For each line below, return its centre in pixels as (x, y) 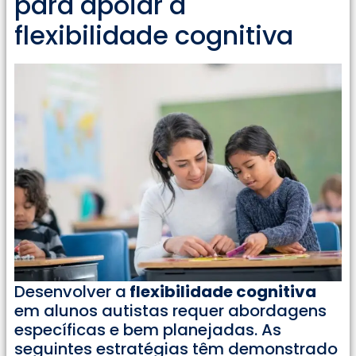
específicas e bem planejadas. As (148, 329)
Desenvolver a (70, 291)
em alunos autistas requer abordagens (170, 310)
